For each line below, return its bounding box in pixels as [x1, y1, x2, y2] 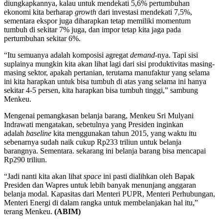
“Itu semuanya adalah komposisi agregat [4, 50, 130, 59]
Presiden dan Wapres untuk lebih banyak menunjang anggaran [4, 180, 196, 189]
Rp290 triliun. [4, 155, 47, 164]
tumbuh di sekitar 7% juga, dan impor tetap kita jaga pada [4, 25, 181, 34]
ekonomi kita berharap [4, 7, 75, 16]
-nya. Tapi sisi [155, 50, 198, 59]
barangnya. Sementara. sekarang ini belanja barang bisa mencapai [4, 146, 206, 155]
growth [75, 7, 96, 16]
